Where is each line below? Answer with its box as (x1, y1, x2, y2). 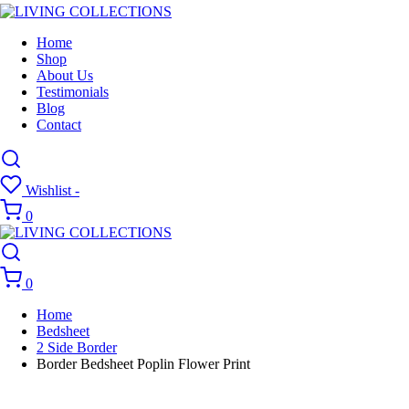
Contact (37, 117, 81, 132)
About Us (37, 68, 93, 83)
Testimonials (37, 84, 109, 100)
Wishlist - (26, 183, 79, 198)
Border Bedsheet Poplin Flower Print (37, 356, 250, 372)
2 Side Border (37, 340, 117, 355)
